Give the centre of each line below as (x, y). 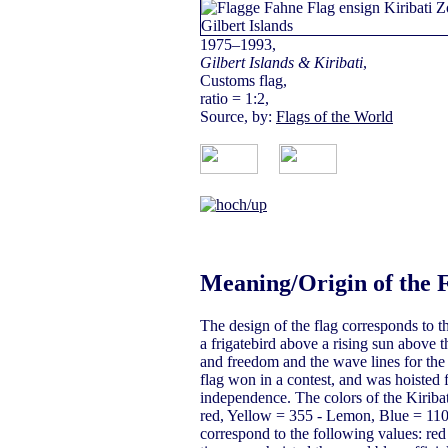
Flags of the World (334, 117)
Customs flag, (243, 81)
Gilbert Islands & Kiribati (281, 63)
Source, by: (238, 117)
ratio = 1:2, (234, 99)
